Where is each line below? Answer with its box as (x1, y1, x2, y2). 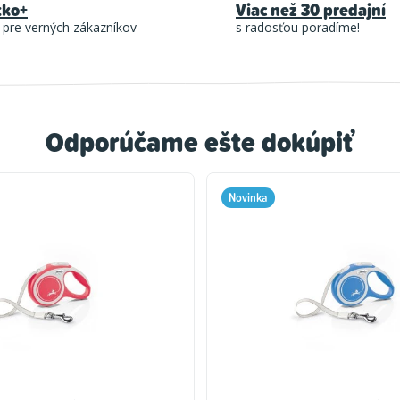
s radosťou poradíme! (236, 19, 360, 37)
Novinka (228, 188, 268, 207)
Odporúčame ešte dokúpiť (46, 121, 354, 163)
